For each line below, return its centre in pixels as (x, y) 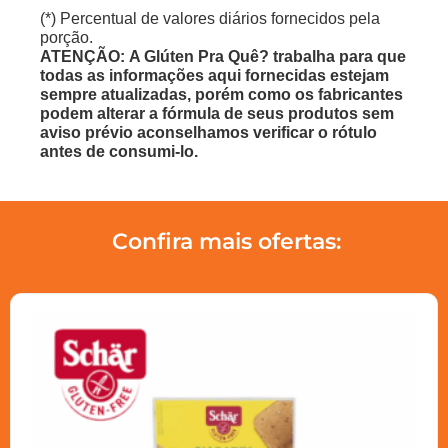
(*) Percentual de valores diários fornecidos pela (210, 18)
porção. (66, 37)
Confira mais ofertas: (226, 241)
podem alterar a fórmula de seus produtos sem (217, 113)
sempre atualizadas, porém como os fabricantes (221, 94)
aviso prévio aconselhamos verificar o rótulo (208, 132)
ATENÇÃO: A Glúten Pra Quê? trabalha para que (223, 56)
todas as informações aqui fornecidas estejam (214, 75)
